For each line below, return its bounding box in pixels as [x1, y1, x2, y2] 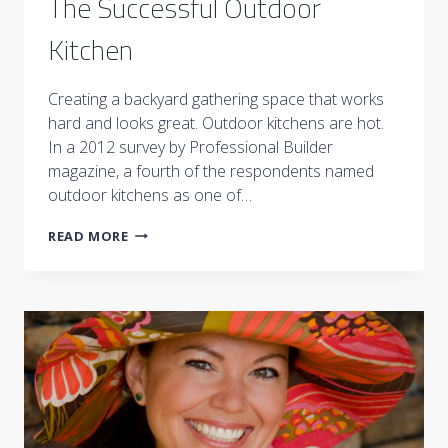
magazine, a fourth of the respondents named [48, 159, 374, 182]
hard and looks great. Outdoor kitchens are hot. [48, 111, 384, 134]
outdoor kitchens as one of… [48, 183, 252, 206]
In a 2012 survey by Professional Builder [48, 135, 333, 158]
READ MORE [48, 226, 129, 245]
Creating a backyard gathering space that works [48, 87, 384, 110]
